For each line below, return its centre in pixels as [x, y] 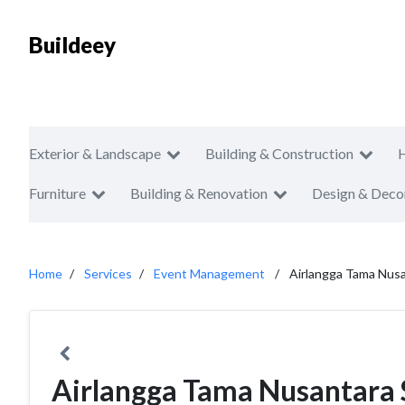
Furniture [57, 193]
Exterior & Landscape [95, 153]
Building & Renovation [199, 193]
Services [108, 273]
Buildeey [72, 45]
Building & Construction [279, 153]
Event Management [209, 273]
